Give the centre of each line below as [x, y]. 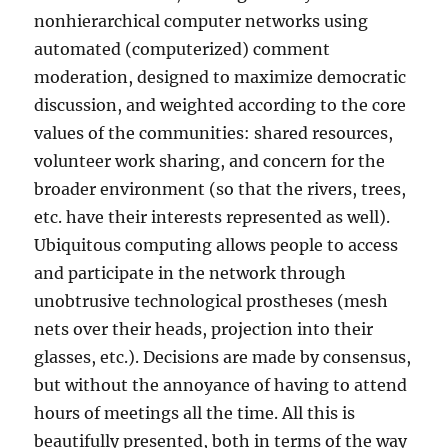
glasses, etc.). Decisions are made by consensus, [223, 357]
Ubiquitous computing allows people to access [216, 245]
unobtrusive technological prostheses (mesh [211, 301]
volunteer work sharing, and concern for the [210, 161]
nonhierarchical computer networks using [201, 21]
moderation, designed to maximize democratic [220, 77]
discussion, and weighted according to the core [220, 105]
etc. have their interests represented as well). [212, 217]
